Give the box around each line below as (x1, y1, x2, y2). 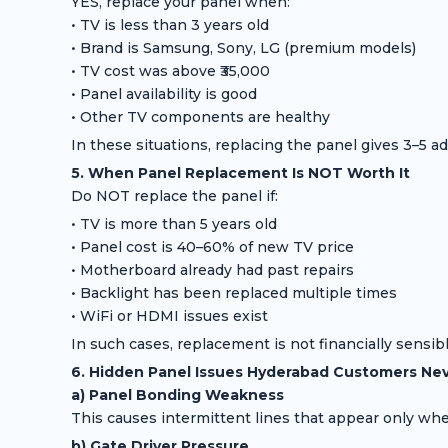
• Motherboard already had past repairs (70, 261, 354, 280)
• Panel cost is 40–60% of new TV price (70, 238, 354, 257)
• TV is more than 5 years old (70, 215, 277, 234)
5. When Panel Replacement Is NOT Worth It (70, 164, 410, 183)
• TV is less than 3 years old (70, 16, 269, 35)
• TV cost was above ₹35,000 (70, 62, 270, 81)
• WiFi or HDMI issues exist (70, 307, 268, 326)
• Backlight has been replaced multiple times (70, 284, 397, 303)
